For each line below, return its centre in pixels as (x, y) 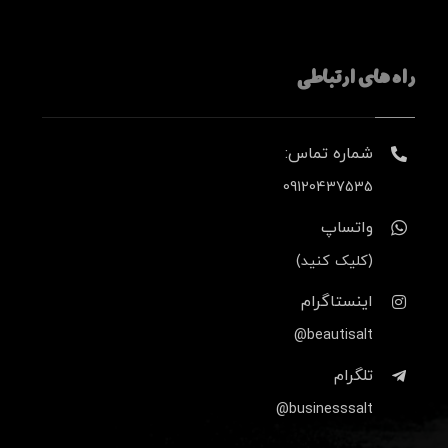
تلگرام (353, 376)
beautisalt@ (339, 335)
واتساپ (346, 228)
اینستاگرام (336, 302)
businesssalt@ (330, 409)
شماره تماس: (328, 154)
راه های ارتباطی (356, 80)
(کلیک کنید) (334, 261)
